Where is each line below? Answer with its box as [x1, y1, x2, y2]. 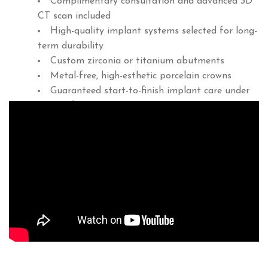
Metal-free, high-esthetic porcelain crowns [50, 71, 232, 81]
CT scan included [38, 11, 111, 21]
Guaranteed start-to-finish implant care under [50, 86, 249, 96]
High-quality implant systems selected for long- [50, 26, 257, 36]
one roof [38, 100, 75, 111]
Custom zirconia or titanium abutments [50, 56, 224, 66]
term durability [38, 41, 103, 51]
